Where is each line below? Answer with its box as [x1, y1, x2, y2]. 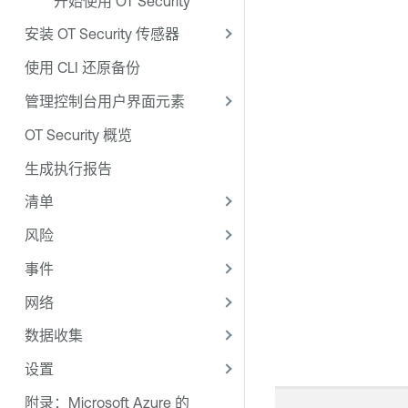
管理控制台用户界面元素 [25, 92, 185, 109]
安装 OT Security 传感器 [25, 25, 179, 43]
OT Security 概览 [25, 126, 132, 143]
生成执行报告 [25, 159, 112, 177]
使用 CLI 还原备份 [25, 59, 140, 76]
